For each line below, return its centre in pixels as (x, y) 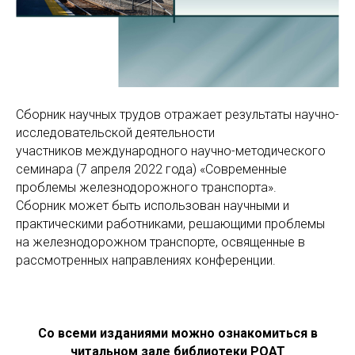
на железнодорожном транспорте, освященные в (160, 242)
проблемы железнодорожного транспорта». (146, 187)
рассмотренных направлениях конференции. (146, 260)
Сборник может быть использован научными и (153, 205)
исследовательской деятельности (115, 132)
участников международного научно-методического (171, 151)
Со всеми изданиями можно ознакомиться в (177, 333)
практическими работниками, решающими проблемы (170, 223)
